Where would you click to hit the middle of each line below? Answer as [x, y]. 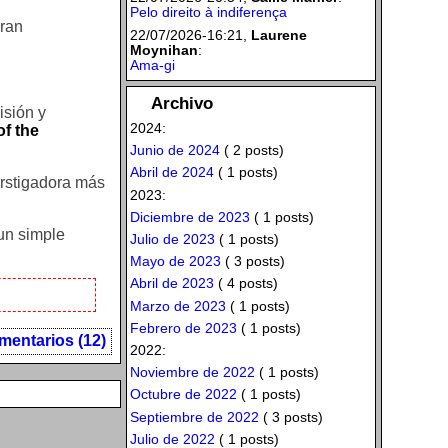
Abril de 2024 [171, 172]
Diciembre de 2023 [189, 216]
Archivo [182, 103]
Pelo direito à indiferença [208, 12]
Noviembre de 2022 [192, 372]
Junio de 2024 [174, 150]
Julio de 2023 [172, 239]
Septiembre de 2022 [194, 416]
